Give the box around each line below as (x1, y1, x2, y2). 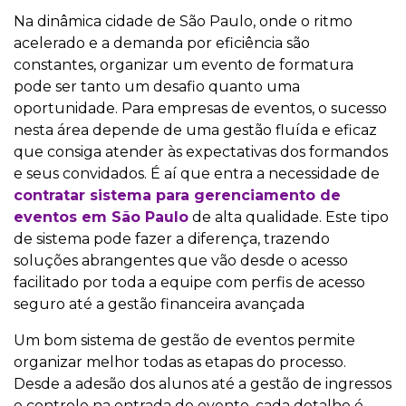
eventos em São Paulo (14, 208, 188, 227)
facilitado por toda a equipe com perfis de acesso (14, 274, 365, 292)
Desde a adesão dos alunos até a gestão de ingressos (14, 375, 391, 393)
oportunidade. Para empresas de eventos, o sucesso (14, 100, 387, 118)
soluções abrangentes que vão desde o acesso (14, 252, 348, 270)
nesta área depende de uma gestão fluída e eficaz (14, 121, 377, 140)
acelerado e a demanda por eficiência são (14, 34, 310, 53)
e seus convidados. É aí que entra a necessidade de (14, 165, 380, 183)
